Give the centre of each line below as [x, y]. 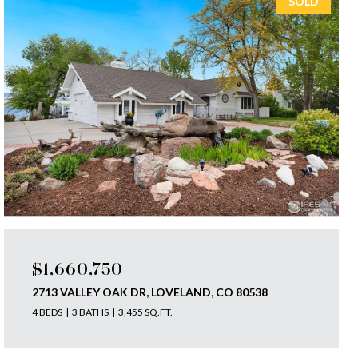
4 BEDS [48, 312]
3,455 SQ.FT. [146, 312]
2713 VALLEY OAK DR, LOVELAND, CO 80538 [150, 292]
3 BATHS [91, 312]
